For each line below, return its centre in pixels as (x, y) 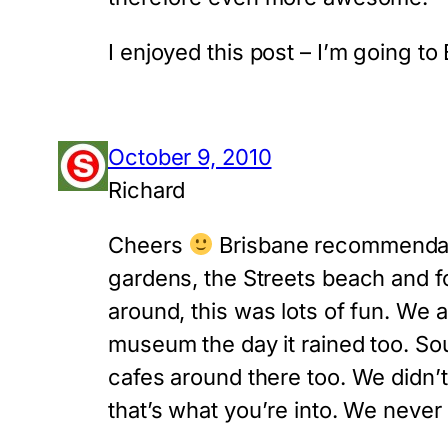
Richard (147, 190)
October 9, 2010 (190, 157)
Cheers (148, 245)
